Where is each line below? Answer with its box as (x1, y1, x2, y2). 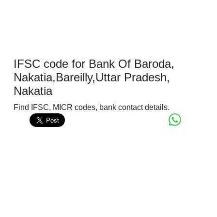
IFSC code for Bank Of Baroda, (14, 57, 174, 71)
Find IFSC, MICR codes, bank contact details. (14, 103, 170, 112)
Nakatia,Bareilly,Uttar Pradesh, (14, 71, 170, 84)
